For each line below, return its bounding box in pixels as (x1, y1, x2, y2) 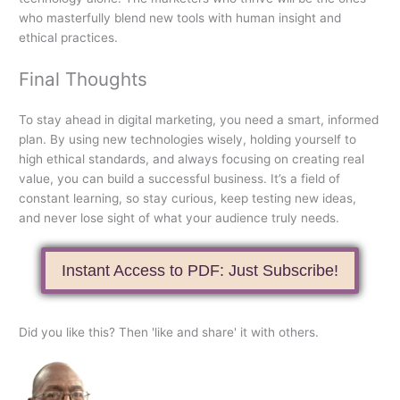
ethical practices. (19, 29, 119, 45)
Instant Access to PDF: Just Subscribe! (62, 261, 338, 279)
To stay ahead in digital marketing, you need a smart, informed (19, 112, 379, 127)
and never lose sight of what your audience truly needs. (19, 210, 340, 225)
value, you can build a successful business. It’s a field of (19, 171, 341, 186)
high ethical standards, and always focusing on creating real (19, 151, 365, 166)
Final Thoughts (19, 67, 148, 90)
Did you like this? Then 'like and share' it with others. (19, 324, 320, 339)
